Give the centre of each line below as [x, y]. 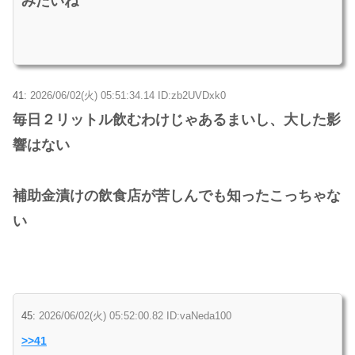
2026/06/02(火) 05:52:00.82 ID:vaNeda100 [135, 315]
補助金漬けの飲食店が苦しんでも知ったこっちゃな [177, 195]
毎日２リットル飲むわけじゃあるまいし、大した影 [177, 119]
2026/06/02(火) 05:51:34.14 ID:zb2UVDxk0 [128, 95]
